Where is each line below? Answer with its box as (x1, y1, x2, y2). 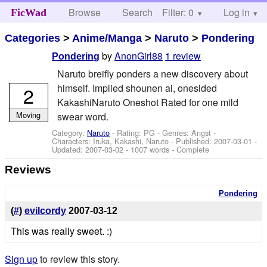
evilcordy (24, 206, 66, 216)
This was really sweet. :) (10, 224, 112, 238)
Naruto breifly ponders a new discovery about (57, 66, 248, 80)
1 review (165, 49, 201, 63)
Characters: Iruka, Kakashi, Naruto (52, 135, 169, 147)
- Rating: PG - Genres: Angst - (110, 126, 216, 138)
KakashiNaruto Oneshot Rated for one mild (57, 95, 238, 109)
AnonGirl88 (114, 49, 163, 63)
